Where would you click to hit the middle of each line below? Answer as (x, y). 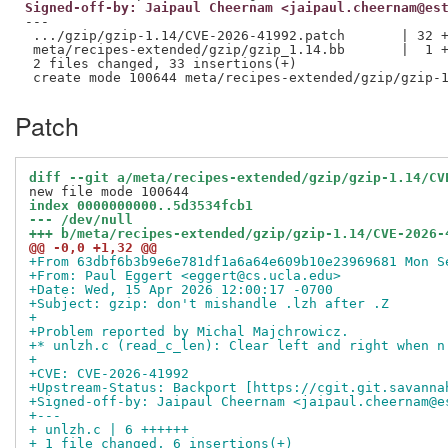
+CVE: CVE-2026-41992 (109, 374)
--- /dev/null (81, 220)
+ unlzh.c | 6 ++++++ (109, 430)
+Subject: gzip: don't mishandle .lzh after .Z (209, 304)
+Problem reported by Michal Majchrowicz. (189, 332)
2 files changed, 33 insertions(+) (160, 63)
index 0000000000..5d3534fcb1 (141, 206)
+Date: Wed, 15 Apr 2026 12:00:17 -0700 (181, 290)
